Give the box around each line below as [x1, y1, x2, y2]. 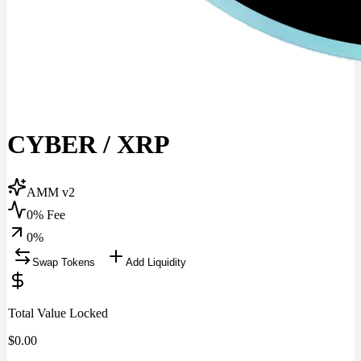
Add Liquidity [126, 255, 186, 268]
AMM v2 [27, 185, 75, 199]
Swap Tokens [32, 255, 95, 268]
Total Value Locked [8, 305, 108, 320]
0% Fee [27, 207, 65, 222]
